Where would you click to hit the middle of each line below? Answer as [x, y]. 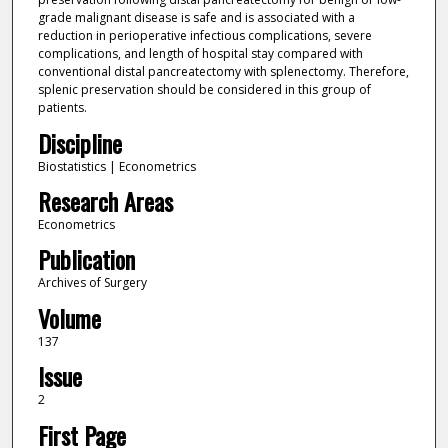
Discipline [79, 142]
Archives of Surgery [92, 283]
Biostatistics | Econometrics [116, 166]
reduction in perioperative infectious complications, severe [204, 36]
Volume [69, 317]
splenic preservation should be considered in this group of [204, 90]
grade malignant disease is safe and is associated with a [196, 18]
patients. [62, 108]
